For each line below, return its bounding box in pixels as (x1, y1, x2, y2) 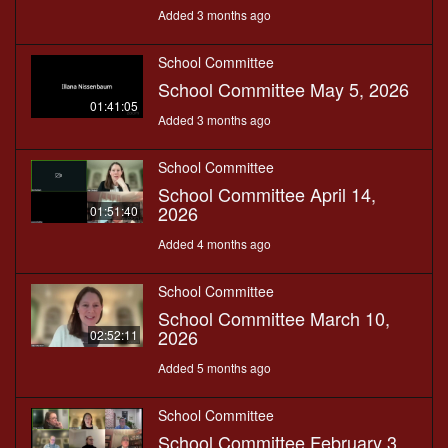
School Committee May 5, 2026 (158, 76, 409, 103)
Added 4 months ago (158, 235, 271, 253)
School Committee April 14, (158, 181, 376, 208)
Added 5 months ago (158, 359, 271, 377)
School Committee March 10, (158, 305, 390, 332)
